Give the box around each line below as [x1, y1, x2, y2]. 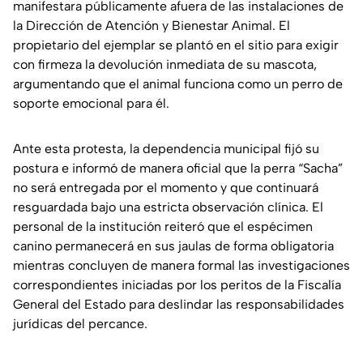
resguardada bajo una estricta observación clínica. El [13, 199, 323, 216]
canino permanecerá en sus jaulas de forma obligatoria [13, 238, 334, 254]
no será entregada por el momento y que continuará [13, 180, 318, 196]
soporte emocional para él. [13, 96, 169, 112]
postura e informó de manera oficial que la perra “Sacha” [13, 160, 343, 177]
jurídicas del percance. [13, 316, 147, 332]
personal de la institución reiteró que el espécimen [13, 219, 313, 235]
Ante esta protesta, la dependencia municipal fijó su [13, 141, 319, 157]
